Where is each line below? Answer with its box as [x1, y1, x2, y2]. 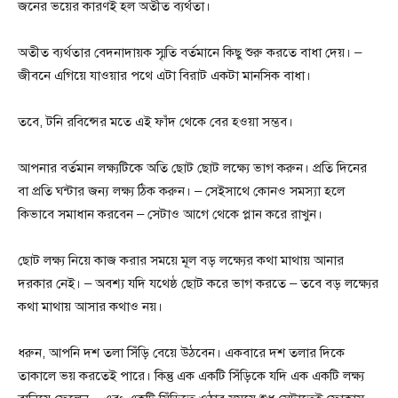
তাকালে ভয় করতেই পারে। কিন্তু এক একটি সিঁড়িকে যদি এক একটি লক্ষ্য [18, 368, 364, 384]
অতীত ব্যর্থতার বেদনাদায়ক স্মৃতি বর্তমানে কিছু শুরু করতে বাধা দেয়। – [18, 44, 362, 60]
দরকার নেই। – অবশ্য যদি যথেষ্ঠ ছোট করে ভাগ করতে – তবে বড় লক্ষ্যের [18, 275, 378, 291]
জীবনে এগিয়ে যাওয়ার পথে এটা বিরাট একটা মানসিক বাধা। [18, 68, 311, 84]
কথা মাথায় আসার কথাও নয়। [18, 298, 163, 314]
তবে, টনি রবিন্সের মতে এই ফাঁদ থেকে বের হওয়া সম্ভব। [18, 114, 293, 130]
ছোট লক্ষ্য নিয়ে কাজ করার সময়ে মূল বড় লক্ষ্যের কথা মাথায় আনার [18, 252, 344, 268]
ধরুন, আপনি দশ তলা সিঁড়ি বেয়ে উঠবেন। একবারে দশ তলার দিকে [18, 345, 345, 361]
